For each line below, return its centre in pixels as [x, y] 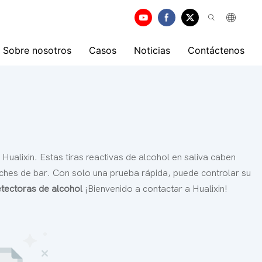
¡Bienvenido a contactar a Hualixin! [156, 189]
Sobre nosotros [37, 50]
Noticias [152, 50]
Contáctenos [216, 50]
